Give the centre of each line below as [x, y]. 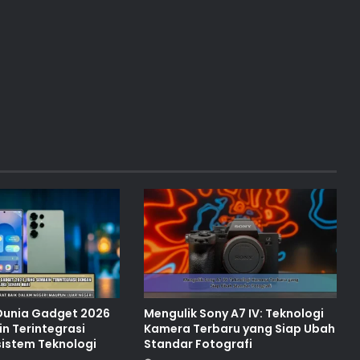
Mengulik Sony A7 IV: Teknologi [233, 313]
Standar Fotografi [198, 344]
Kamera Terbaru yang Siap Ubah [239, 328]
